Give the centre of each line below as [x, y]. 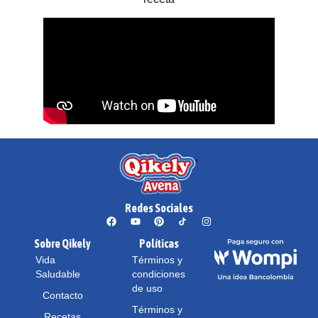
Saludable [58, 274]
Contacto [62, 296]
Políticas [159, 244]
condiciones [159, 274]
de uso [147, 289]
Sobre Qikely [62, 244]
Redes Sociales [159, 208]
